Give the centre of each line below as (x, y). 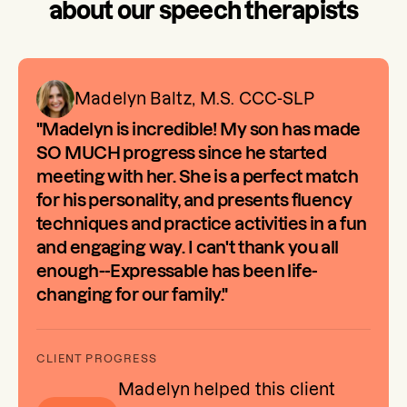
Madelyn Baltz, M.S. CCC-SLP (194, 99)
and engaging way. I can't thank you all (188, 248)
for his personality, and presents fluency (194, 201)
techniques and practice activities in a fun (202, 224)
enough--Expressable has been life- (177, 272)
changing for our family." (132, 295)
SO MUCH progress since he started (182, 154)
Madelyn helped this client (227, 390)
